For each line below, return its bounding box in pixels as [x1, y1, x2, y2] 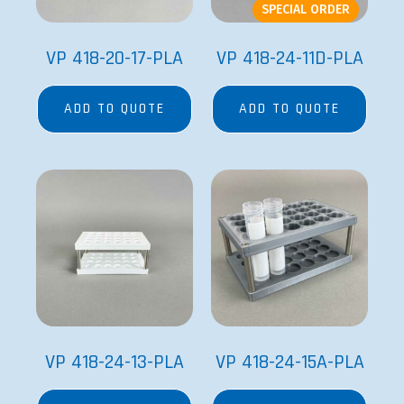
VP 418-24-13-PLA [45, 350, 184, 376]
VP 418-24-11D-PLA [216, 46, 363, 72]
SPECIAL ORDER [261, 2, 350, 18]
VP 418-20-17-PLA [46, 46, 183, 72]
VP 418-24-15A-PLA [215, 350, 364, 376]
